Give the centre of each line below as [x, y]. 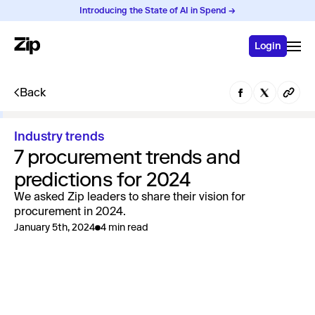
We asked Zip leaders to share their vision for [130, 198]
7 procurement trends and [127, 157]
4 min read [124, 227]
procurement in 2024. [70, 212]
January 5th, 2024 [54, 227]
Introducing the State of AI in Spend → [157, 11]
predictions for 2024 [103, 179]
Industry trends [59, 137]
